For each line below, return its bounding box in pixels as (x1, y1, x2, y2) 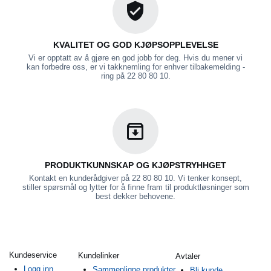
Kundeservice (9, 250, 57, 260)
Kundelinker (78, 251, 119, 261)
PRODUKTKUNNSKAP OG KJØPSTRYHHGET (45, 160, 226, 171)
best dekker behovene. (96, 192, 175, 201)
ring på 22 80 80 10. (100, 71, 171, 81)
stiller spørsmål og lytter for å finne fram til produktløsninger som (22, 183, 249, 192)
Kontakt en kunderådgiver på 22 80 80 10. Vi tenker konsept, (29, 174, 242, 183)
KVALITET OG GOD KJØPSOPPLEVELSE (53, 40, 218, 50)
